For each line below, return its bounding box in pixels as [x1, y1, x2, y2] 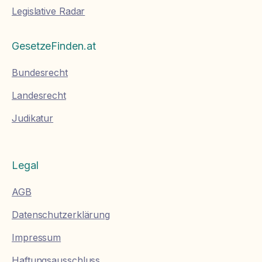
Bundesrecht [12, 66, 68, 78]
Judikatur [12, 112, 54, 124]
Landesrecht [12, 89, 66, 101]
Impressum [12, 231, 61, 243]
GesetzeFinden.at [12, 39, 96, 52]
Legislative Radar [12, 5, 85, 17]
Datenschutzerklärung [12, 208, 110, 220]
